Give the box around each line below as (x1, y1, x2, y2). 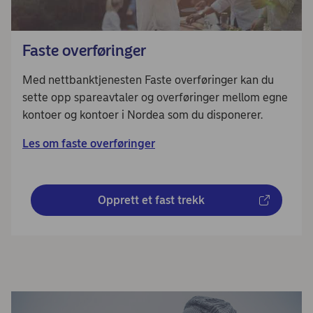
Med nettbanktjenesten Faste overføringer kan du (22, 73, 274, 87)
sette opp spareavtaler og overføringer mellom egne (22, 91, 288, 105)
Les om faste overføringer (22, 137, 155, 151)
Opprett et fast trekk (97, 194, 205, 208)
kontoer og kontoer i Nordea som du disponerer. (22, 108, 263, 122)
